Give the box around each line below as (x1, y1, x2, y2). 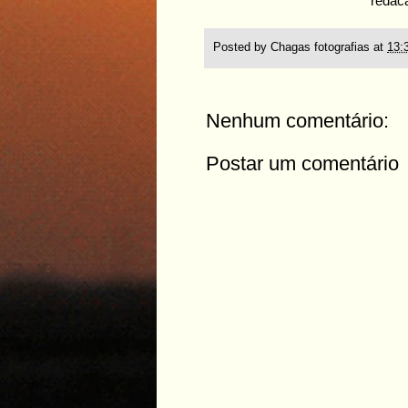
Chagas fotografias (270, 40, 370, 54)
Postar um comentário (206, 151, 399, 175)
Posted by (213, 40, 270, 54)
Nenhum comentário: (206, 108, 389, 132)
